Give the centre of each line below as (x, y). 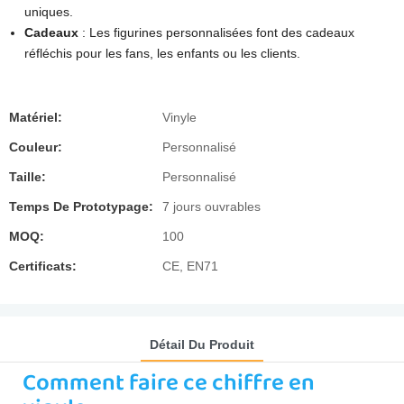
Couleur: (36, 147)
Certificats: (43, 266)
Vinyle (179, 117)
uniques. (48, 12)
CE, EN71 (190, 266)
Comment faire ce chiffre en (169, 383)
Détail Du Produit (202, 344)
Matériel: (36, 117)
